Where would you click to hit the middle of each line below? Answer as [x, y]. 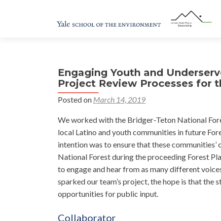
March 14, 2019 [119, 99]
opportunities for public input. [108, 194]
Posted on [75, 99]
